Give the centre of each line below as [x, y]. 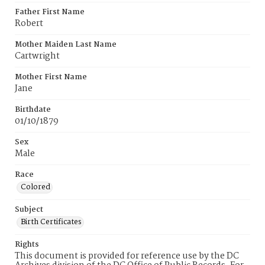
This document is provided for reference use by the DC [127, 256]
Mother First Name [51, 77]
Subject [29, 210]
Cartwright [37, 56]
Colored [35, 187]
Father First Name [50, 12]
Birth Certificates [51, 222]
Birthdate [33, 110]
